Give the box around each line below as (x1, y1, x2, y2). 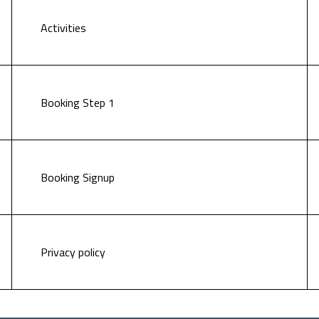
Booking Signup (41, 169, 115, 186)
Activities (41, 19, 86, 36)
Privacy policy (41, 244, 105, 261)
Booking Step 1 (41, 94, 115, 111)
